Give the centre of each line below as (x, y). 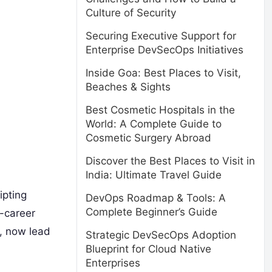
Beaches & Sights (128, 87)
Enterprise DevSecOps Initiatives (165, 50)
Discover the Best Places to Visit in (170, 161)
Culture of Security (131, 13)
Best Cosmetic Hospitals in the (160, 110)
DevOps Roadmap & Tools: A (156, 198)
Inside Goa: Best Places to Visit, (163, 73)
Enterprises (113, 263)
